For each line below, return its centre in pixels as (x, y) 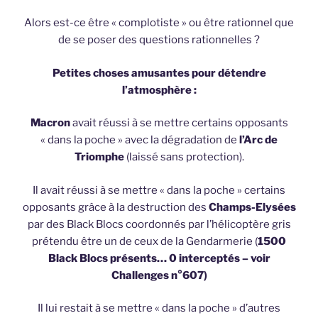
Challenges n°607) (159, 275)
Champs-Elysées (251, 207)
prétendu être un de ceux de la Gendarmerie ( (145, 241)
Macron (50, 123)
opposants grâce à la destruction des (114, 207)
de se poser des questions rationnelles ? (159, 40)
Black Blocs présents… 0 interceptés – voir (159, 258)
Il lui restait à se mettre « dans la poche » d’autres (159, 308)
